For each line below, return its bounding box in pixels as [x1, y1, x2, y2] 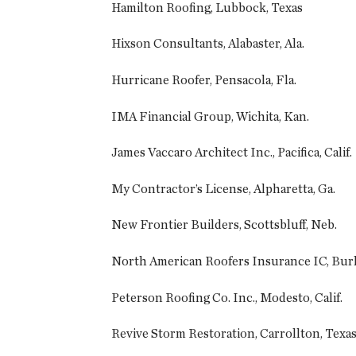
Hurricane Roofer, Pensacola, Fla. [111, 72, 296, 88]
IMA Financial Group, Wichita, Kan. [111, 108, 309, 124]
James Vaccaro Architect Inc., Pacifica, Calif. [111, 145, 352, 161]
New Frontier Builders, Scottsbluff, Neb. [111, 217, 337, 233]
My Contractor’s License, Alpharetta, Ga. [111, 180, 335, 196]
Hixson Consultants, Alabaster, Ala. [111, 36, 304, 52]
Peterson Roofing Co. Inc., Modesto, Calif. [111, 289, 342, 305]
